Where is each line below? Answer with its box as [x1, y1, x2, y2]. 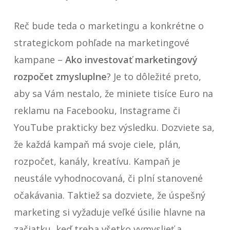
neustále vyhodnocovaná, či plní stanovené [13, 172, 203, 184]
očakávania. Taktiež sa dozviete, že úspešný [13, 189, 205, 201]
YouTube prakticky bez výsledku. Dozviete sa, [13, 121, 215, 133]
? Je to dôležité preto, [106, 70, 201, 83]
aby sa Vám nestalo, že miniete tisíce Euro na [13, 87, 213, 100]
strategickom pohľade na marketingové [13, 36, 189, 49]
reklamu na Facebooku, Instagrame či [13, 104, 180, 117]
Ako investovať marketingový [65, 53, 198, 66]
